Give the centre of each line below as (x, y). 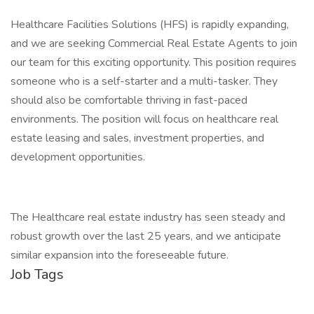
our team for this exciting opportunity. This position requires (153, 62)
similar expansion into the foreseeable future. (120, 255)
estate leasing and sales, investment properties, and (137, 138)
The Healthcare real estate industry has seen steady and (148, 217)
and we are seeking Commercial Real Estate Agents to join (154, 43)
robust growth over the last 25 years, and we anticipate (146, 236)
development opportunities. (78, 157)
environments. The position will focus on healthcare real (144, 119)
